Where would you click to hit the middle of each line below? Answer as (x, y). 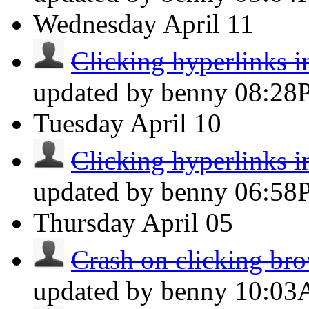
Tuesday (79, 123)
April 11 (208, 24)
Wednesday (95, 24)
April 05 (187, 222)
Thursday (84, 222)
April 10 (176, 123)
